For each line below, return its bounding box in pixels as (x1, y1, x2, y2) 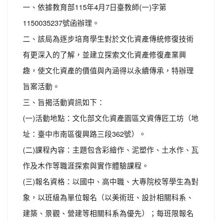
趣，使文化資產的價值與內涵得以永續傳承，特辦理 (23, 65, 194, 75)
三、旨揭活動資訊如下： (23, 97, 105, 107)
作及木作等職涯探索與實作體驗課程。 (23, 160, 149, 170)
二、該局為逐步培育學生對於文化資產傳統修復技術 (23, 33, 194, 44)
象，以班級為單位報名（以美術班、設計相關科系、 (23, 192, 194, 202)
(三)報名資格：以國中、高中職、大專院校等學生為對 (23, 176, 199, 186)
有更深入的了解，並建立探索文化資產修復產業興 (23, 49, 186, 59)
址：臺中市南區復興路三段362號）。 (23, 128, 146, 139)
